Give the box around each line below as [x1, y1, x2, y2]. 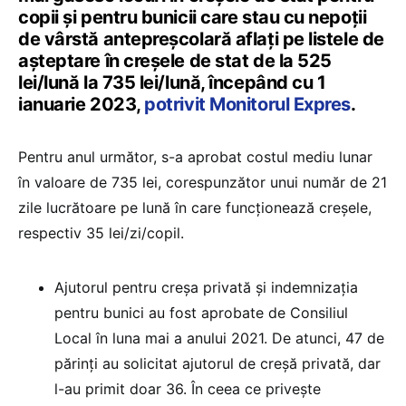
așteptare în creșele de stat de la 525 [18, 49, 332, 72]
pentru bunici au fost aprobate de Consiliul [54, 303, 348, 322]
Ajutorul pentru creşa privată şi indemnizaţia [54, 277, 358, 296]
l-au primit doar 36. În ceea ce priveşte [54, 379, 321, 398]
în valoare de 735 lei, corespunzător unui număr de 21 [18, 172, 387, 191]
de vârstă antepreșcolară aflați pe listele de [18, 27, 384, 50]
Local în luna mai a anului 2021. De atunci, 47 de [54, 328, 384, 347]
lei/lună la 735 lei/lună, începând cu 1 [18, 71, 326, 93]
